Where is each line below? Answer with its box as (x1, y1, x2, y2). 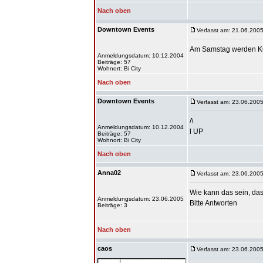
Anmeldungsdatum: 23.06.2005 (97, 195, 184, 202)
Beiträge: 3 (97, 202, 127, 208)
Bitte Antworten (190, 199, 237, 207)
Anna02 (97, 169, 121, 176)
